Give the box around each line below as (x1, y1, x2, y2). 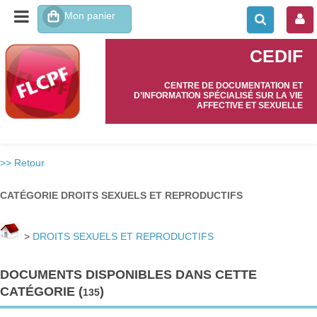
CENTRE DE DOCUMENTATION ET (163, 81, 303, 91)
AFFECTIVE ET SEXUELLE (196, 100, 303, 110)
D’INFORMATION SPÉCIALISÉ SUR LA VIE (133, 91, 303, 100)
